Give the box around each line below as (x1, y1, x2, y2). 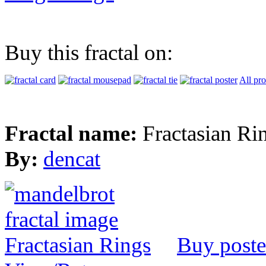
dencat (43, 147, 100, 172)
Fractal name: (5, 121, 142, 146)
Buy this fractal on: (5, 40, 173, 65)
